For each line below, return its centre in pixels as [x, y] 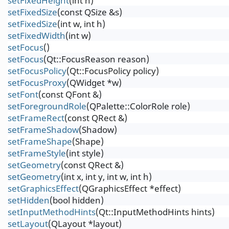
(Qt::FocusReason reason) [96, 59]
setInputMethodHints [52, 212]
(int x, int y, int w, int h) [106, 177]
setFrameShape [40, 141]
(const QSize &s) [90, 12]
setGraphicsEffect [43, 188]
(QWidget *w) [94, 83]
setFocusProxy [37, 83]
